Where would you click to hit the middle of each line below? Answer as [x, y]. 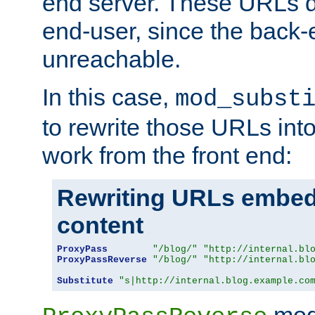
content [100, 225]
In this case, [109, 97]
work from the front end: [167, 155]
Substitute [85, 281]
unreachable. [111, 59]
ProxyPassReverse [102, 259]
